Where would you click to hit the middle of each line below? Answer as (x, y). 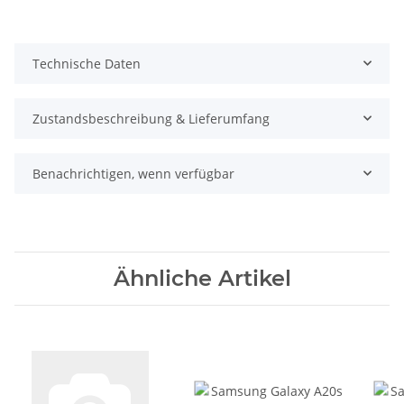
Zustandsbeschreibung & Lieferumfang (151, 118)
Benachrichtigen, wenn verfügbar (133, 173)
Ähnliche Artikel (202, 278)
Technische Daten (87, 63)
